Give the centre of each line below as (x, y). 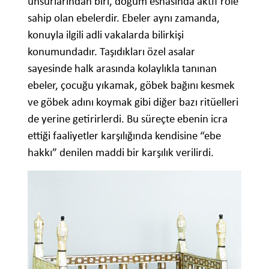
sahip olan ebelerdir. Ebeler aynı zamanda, (124, 18)
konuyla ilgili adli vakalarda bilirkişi (106, 35)
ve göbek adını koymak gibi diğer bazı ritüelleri (133, 102)
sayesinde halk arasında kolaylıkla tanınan (122, 68)
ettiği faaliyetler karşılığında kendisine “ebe (124, 136)
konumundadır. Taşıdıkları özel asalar (111, 52)
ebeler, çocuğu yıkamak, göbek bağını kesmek (131, 85)
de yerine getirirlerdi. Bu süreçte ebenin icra (128, 119)
